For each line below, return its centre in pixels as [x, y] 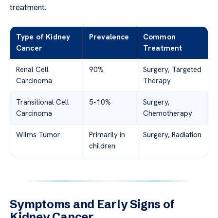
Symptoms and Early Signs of [92, 204]
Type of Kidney [43, 37]
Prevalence [109, 37]
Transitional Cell [43, 102]
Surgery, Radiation [172, 135]
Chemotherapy [168, 114]
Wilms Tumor [38, 135]
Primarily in [107, 135]
